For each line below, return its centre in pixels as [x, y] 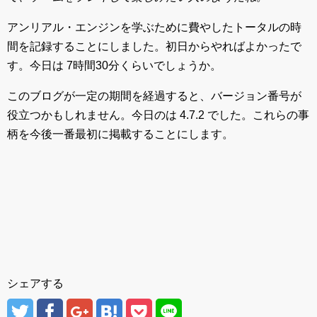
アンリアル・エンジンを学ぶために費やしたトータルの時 [154, 27]
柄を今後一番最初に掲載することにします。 [120, 134]
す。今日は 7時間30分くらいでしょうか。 [114, 65]
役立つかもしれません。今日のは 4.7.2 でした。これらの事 [158, 115]
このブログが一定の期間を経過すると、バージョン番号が [154, 96]
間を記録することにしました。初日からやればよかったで [154, 46]
